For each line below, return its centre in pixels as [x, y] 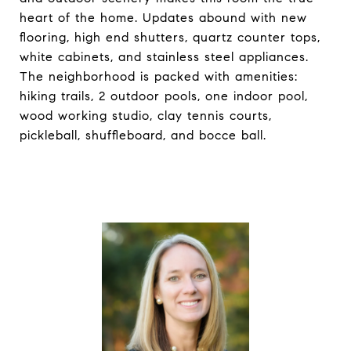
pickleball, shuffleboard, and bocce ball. [143, 135]
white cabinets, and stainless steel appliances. [164, 57]
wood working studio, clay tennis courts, [146, 116]
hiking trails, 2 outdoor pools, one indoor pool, [164, 96]
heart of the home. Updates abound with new [163, 18]
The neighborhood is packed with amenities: [159, 76]
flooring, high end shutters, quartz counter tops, [170, 37]
